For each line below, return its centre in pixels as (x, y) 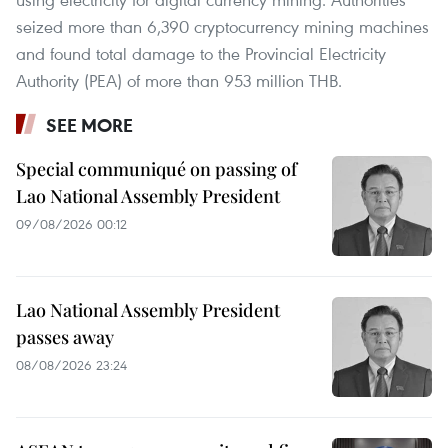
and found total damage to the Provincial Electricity (201, 54)
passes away (65, 337)
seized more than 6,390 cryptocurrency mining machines (222, 27)
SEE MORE (89, 125)
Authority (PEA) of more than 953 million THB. (179, 81)
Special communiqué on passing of (156, 169)
